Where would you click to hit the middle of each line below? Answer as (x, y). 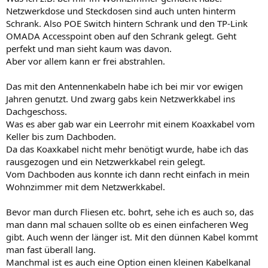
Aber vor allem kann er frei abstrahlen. (86, 61)
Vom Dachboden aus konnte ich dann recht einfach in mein (128, 174)
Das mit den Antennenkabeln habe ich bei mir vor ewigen (124, 86)
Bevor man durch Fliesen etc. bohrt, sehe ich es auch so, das (130, 211)
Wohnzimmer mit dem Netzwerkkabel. (86, 186)
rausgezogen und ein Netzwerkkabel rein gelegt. (106, 161)
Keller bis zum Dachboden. (61, 136)
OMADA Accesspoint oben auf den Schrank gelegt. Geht (121, 36)
